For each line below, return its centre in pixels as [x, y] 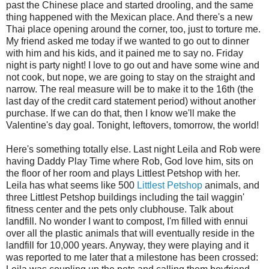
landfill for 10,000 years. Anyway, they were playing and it [127, 245]
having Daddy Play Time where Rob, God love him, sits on [130, 161]
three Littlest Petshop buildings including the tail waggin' [125, 197]
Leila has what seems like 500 [71, 185]
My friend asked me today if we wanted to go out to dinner [128, 41]
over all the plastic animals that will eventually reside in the [130, 233]
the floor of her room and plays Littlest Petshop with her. [123, 173]
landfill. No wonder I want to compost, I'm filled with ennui [127, 221]
